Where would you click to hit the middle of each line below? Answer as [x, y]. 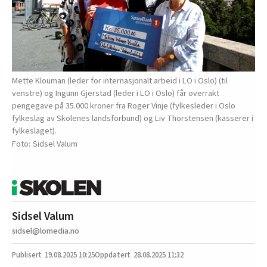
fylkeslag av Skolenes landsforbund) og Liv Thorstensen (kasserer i [133, 118]
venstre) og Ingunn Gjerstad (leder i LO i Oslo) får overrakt [116, 93]
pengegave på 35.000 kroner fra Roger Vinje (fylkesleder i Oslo [124, 105]
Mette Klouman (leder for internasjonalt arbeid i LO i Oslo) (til [120, 80]
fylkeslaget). [34, 131]
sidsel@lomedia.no [46, 231]
